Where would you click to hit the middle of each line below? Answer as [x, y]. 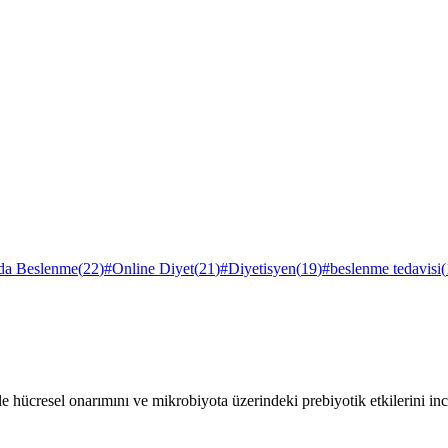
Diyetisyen [262, 268]
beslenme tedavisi [385, 268]
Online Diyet [153, 268]
